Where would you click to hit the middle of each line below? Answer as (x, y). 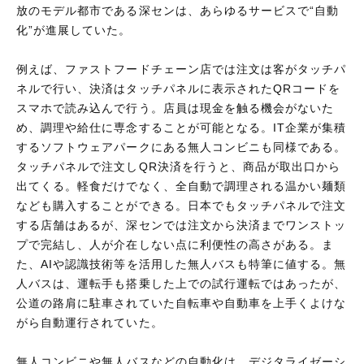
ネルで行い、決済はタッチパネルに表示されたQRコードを (179, 88)
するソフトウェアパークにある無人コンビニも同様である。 (182, 147)
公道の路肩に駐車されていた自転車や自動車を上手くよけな (182, 303)
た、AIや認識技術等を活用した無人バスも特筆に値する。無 (182, 264)
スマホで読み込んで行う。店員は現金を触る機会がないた (175, 108)
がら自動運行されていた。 (90, 322)
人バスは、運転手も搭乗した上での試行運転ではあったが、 (182, 283)
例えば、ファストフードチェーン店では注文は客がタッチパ (182, 69)
